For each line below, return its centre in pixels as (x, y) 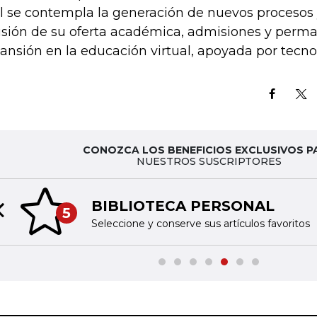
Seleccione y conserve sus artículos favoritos (200, 223)
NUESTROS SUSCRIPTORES (209, 161)
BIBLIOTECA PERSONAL (183, 206)
